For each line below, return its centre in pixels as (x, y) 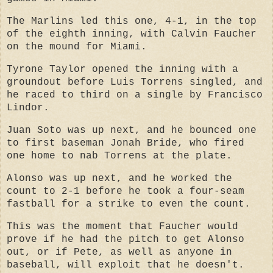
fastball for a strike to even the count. (129, 204)
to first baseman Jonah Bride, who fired (126, 143)
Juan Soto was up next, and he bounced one (132, 130)
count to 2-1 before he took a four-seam (126, 191)
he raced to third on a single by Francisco (135, 95)
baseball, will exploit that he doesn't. (126, 265)
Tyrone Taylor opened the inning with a (122, 70)
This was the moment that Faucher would (122, 226)
